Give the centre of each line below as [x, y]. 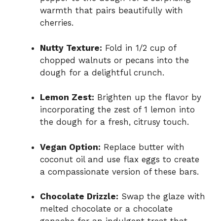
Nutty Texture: [71, 48]
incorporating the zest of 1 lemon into [117, 110]
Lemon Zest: [67, 97]
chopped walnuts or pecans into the [114, 60]
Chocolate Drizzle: [79, 197]
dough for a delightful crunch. [102, 72]
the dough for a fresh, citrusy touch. [114, 122]
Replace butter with [143, 147]
